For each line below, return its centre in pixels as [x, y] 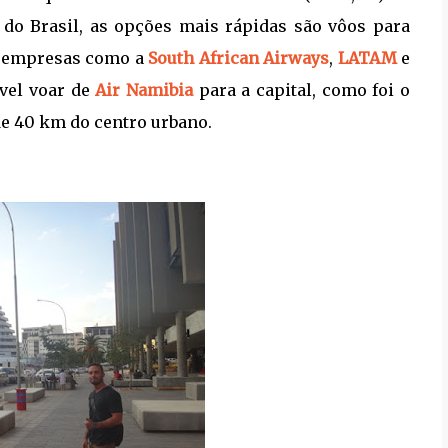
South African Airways [238, 57]
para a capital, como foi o [302, 89]
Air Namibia [144, 89]
